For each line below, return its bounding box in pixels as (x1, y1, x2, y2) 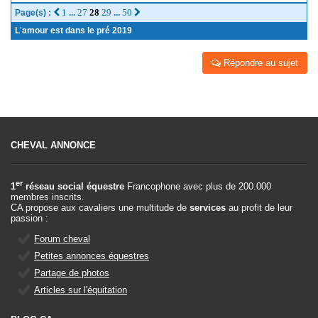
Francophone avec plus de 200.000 (124, 181, 271, 192)
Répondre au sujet (221, 57, 298, 68)
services (190, 202, 226, 214)
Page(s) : (15, 8, 53, 18)
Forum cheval (34, 234, 90, 245)
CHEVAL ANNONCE (11, 140, 96, 150)
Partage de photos (34, 268, 109, 279)
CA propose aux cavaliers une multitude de (11, 202, 190, 214)
